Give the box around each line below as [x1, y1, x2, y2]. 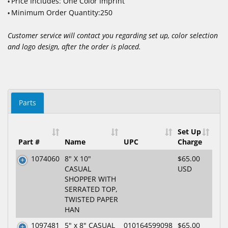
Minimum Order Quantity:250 [11, 8, 112, 17]
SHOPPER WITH [65, 174, 116, 184]
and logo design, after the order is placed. [8, 42, 141, 51]
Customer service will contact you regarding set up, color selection [8, 31, 218, 40]
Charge [178, 137, 202, 147]
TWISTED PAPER [65, 194, 118, 204]
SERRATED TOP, [65, 184, 118, 194]
